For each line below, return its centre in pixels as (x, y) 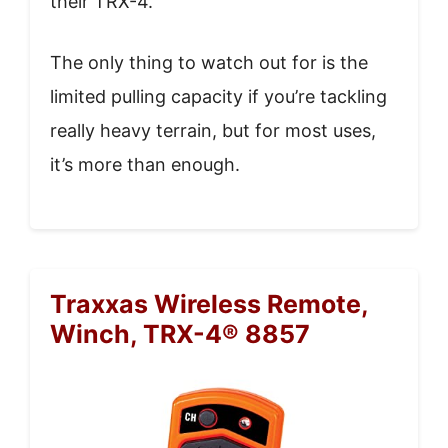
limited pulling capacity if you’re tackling (218, 97)
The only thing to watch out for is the (209, 63)
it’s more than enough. (145, 165)
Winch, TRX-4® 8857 (180, 334)
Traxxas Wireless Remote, (209, 304)
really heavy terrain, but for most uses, (213, 131)
